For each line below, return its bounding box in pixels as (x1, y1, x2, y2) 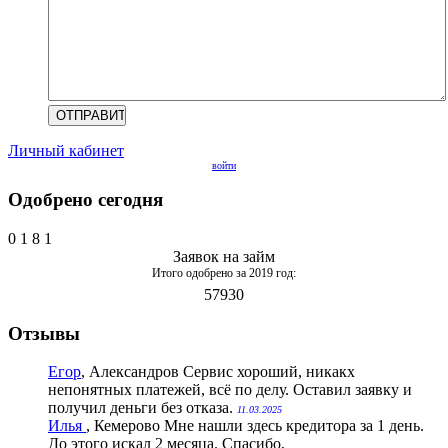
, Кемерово (86, 417, 160, 435)
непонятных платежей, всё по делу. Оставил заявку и (48, 381, 412, 399)
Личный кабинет (8, 141, 124, 159)
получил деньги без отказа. (48, 399, 237, 417)
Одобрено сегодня (8, 189, 163, 211)
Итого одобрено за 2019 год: (152, 266, 296, 280)
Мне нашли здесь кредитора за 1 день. (164, 417, 424, 435)
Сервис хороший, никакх (183, 363, 355, 381)
